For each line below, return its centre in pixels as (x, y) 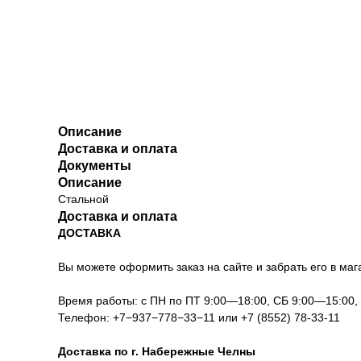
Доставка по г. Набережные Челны (157, 352)
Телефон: (85, 318)
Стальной (83, 199)
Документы (95, 166)
